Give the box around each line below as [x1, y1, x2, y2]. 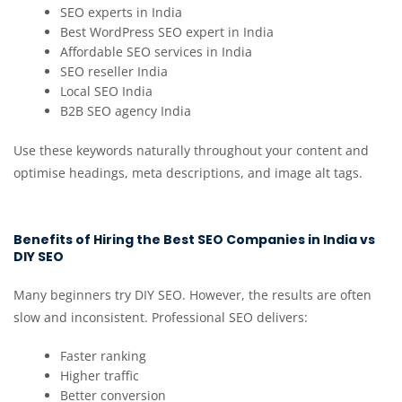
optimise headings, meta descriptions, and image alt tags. [13, 164, 363, 182]
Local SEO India [60, 83, 153, 100]
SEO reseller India [60, 63, 169, 81]
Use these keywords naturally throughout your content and [13, 142, 369, 160]
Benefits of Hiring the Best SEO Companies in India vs [13, 231, 375, 249]
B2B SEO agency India [60, 102, 192, 120]
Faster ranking [60, 347, 147, 365]
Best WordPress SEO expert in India [60, 23, 275, 41]
